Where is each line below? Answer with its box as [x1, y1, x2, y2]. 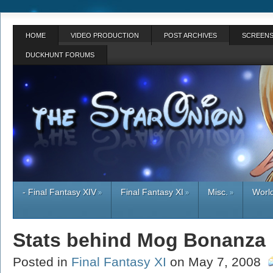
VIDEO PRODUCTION [71, 32, 139, 39]
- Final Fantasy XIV [23, 187, 96, 197]
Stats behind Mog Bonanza [13, 229, 266, 251]
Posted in [13, 255, 71, 269]
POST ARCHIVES [164, 32, 217, 39]
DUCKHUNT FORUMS [26, 51, 94, 58]
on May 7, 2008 [166, 255, 268, 269]
